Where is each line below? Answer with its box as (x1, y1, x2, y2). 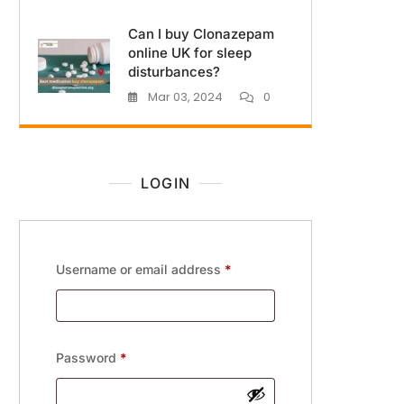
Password (56, 350, 120, 366)
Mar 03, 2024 (148, 88, 223, 106)
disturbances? (128, 63, 220, 81)
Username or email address (56, 262, 225, 278)
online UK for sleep (128, 44, 252, 62)
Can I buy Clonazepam (128, 25, 274, 43)
